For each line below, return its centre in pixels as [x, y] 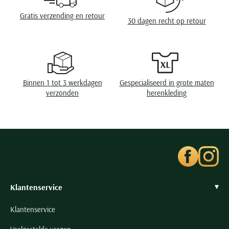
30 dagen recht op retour [167, 21]
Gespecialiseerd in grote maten [167, 83]
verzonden [62, 93]
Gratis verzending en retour [62, 15]
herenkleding [167, 93]
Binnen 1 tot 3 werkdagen [62, 83]
